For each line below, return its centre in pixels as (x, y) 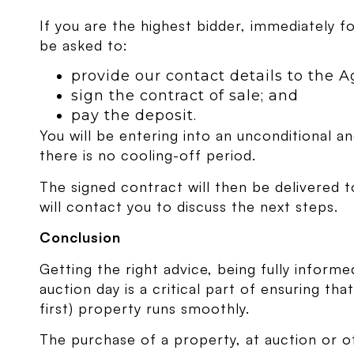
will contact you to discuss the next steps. (189, 206)
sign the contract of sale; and (185, 96)
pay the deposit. (134, 116)
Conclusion (81, 237)
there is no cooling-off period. (148, 155)
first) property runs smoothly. (145, 308)
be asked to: (84, 45)
